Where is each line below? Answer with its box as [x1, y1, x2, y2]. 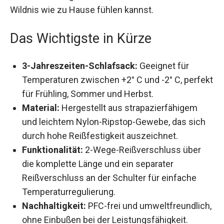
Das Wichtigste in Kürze [10, 23, 151, 39]
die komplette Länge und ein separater [22, 151, 173, 162]
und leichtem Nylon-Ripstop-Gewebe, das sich [22, 109, 205, 120]
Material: [22, 95, 61, 106]
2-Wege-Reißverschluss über [85, 137, 201, 148]
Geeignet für [137, 53, 189, 64]
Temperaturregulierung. [22, 179, 115, 190]
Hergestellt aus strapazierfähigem [61, 95, 197, 106]
